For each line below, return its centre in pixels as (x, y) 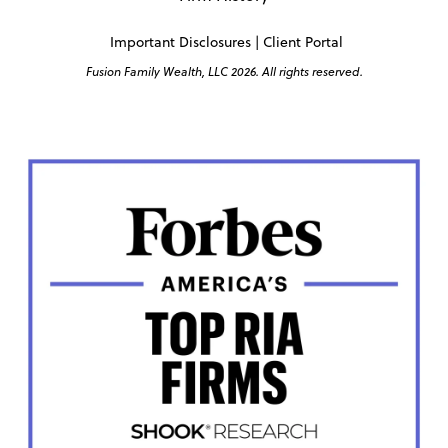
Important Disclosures (178, 42)
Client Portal (302, 42)
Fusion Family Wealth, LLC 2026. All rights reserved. (224, 72)
